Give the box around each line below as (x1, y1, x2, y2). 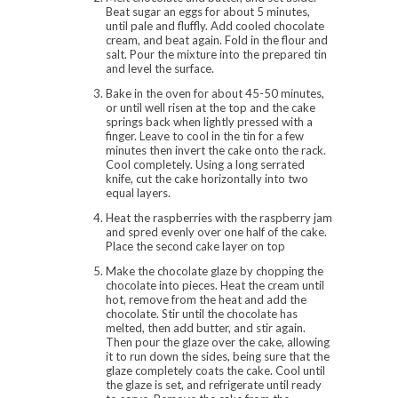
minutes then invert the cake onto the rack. (106, 142, 326, 157)
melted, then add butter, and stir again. (106, 320, 306, 335)
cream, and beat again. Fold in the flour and (106, 32, 328, 47)
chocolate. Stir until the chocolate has (106, 306, 298, 321)
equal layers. (106, 185, 171, 200)
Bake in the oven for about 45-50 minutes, (106, 85, 324, 100)
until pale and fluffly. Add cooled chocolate (106, 18, 324, 33)
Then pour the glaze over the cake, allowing (106, 334, 330, 349)
